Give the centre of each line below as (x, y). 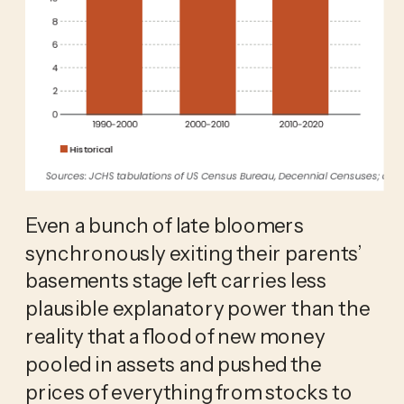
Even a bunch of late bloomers (165, 224)
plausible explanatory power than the (197, 308)
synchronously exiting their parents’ (193, 252)
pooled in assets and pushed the (173, 363)
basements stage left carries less (176, 280)
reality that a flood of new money (174, 335)
